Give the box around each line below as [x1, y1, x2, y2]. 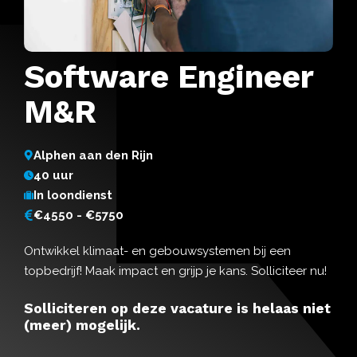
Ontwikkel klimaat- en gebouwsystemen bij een [24, 243, 291, 258]
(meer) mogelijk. [24, 316, 140, 333]
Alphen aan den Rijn [33, 147, 153, 163]
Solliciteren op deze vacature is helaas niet [24, 300, 331, 316]
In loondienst [33, 187, 112, 202]
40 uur [33, 167, 73, 182]
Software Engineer [24, 57, 313, 96]
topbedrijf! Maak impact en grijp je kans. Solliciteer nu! [24, 263, 327, 278]
